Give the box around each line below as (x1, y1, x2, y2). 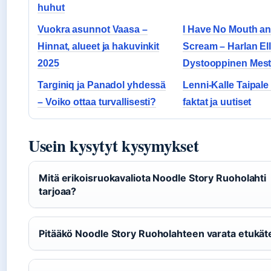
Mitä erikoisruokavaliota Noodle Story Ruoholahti (39, 171, 267, 184)
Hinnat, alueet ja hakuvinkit (38, 41, 160, 51)
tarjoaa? (39, 184, 77, 197)
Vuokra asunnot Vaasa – (38, 24, 148, 34)
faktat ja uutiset (183, 96, 252, 107)
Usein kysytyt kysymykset (28, 133, 199, 157)
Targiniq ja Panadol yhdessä (38, 79, 166, 90)
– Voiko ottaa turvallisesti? (38, 96, 157, 107)
